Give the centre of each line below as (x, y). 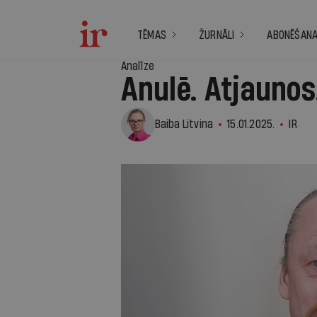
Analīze (137, 66)
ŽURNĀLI (217, 35)
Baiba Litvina (184, 124)
